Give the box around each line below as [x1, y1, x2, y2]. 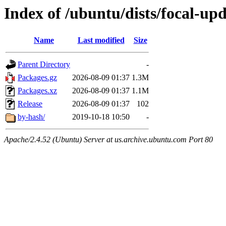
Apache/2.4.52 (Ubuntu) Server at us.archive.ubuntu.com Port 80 [4, 135, 213, 144]
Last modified [77, 36, 125, 45]
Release [18, 99, 42, 108]
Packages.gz [18, 73, 57, 82]
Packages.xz [18, 86, 57, 95]
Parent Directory [18, 60, 70, 69]
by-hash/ [18, 112, 45, 122]
